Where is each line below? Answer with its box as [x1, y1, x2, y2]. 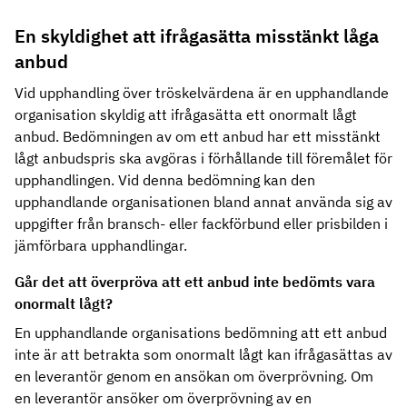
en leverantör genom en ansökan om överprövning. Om [15, 367, 373, 385]
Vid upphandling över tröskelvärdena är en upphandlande [15, 84, 389, 102]
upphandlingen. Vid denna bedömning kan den [15, 171, 315, 189]
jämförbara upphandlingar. [15, 236, 187, 254]
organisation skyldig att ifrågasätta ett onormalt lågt [15, 105, 357, 124]
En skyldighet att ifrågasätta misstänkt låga [15, 24, 379, 48]
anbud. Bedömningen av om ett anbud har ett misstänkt [15, 127, 381, 145]
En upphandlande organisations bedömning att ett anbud [15, 323, 387, 342]
